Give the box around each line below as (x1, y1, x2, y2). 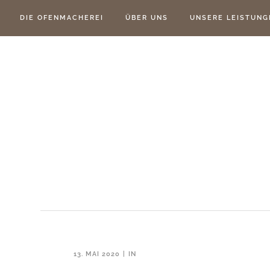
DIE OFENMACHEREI (20, 14, 104, 22)
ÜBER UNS (125, 14, 168, 22)
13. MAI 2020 (74, 250, 120, 258)
